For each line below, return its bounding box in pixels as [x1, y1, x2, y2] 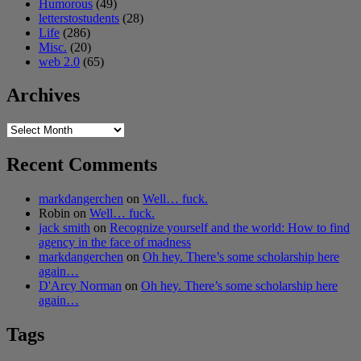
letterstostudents [39, 10, 119, 25]
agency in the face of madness [39, 235, 191, 250]
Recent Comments [6, 154, 157, 176]
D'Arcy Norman [39, 279, 122, 293]
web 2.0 [39, 54, 80, 68]
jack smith [39, 221, 90, 235]
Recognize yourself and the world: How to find [110, 221, 350, 235]
